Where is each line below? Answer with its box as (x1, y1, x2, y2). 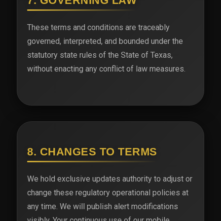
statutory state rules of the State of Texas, (27, 50, 173, 60)
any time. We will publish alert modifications (27, 202, 178, 212)
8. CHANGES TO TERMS (27, 146, 157, 158)
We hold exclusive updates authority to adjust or (27, 174, 192, 184)
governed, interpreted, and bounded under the (27, 36, 183, 46)
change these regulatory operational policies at (27, 188, 188, 198)
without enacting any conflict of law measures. (27, 64, 185, 74)
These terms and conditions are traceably (27, 22, 170, 32)
